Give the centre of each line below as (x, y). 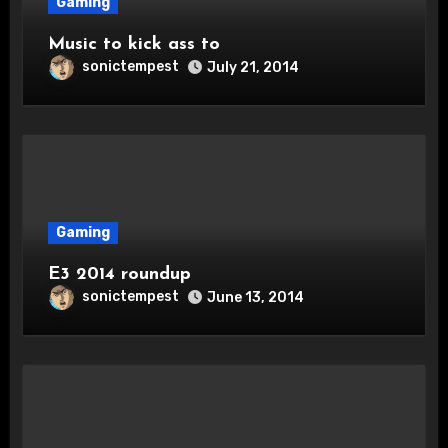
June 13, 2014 (255, 297)
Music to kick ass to (133, 44)
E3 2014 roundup (119, 274)
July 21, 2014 (252, 67)
